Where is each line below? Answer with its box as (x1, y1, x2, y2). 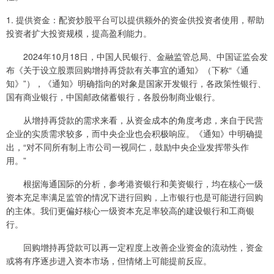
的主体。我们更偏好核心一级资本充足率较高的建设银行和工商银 (6, 204, 254, 217)
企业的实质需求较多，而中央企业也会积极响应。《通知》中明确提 (6, 127, 263, 139)
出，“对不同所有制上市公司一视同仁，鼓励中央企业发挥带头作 (6, 141, 249, 153)
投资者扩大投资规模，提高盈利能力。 (6, 27, 152, 39)
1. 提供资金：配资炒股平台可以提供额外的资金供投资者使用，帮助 (6, 13, 264, 26)
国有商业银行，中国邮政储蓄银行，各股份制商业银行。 (6, 91, 220, 103)
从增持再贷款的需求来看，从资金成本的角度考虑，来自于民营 (6, 114, 263, 126)
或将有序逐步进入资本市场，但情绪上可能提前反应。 (6, 254, 212, 267)
